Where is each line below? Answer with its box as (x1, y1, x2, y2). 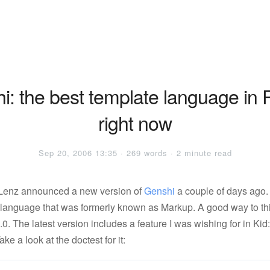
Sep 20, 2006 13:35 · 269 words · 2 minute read (38, 147, 232, 159)
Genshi (144, 184, 175, 198)
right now (98, 108, 172, 136)
